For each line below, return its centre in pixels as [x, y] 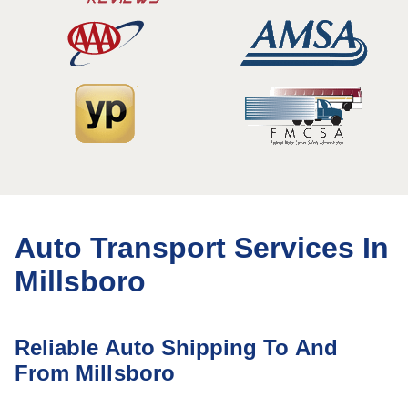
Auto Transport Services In [202, 248]
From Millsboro [95, 373]
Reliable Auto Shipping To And [176, 347]
